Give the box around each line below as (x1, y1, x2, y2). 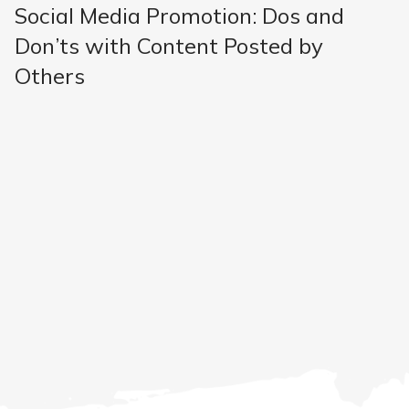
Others (15, 62, 85, 90)
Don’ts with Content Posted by (15, 32, 323, 60)
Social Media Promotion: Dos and (15, 2, 344, 30)
